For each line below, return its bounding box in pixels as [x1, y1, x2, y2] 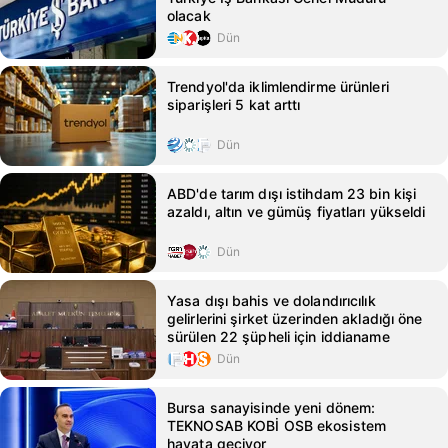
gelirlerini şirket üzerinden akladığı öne [167, 310, 423, 327]
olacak [167, 7, 211, 24]
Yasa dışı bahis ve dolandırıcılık [167, 292, 376, 309]
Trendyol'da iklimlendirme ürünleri [167, 78, 389, 95]
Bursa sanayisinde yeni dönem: [167, 399, 376, 416]
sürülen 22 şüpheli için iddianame [167, 328, 390, 345]
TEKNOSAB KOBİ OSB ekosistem [167, 417, 387, 434]
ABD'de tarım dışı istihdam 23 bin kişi [167, 185, 417, 202]
